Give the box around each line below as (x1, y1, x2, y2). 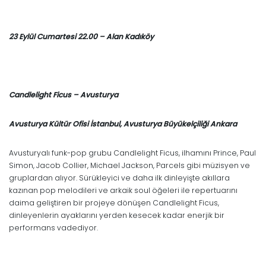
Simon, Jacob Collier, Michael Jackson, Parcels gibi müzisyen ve (9, 160, 250, 170)
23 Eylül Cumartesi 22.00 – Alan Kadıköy (9, 31, 154, 42)
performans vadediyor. (9, 222, 98, 233)
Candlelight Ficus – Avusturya (9, 89, 118, 100)
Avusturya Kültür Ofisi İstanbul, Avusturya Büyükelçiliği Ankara (9, 118, 237, 129)
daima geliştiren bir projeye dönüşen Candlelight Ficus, (9, 197, 219, 208)
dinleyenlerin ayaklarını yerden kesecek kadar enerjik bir (9, 210, 224, 220)
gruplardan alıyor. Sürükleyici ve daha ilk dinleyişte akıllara (9, 172, 230, 183)
